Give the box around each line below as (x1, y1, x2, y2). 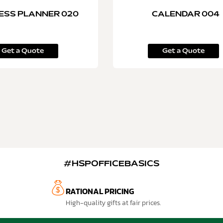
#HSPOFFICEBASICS (64, 160, 159, 168)
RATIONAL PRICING (65, 185, 134, 197)
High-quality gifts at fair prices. (65, 197, 161, 208)
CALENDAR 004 (152, 11, 220, 18)
